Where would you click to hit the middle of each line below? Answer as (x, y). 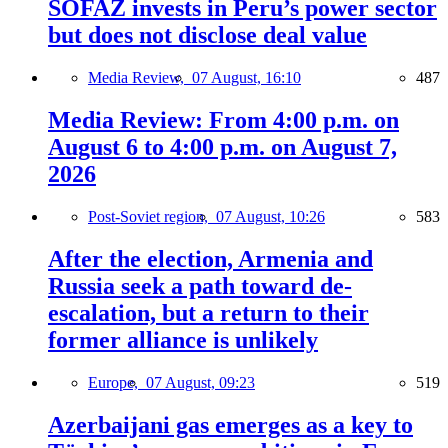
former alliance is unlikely (183, 340)
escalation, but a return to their (208, 313)
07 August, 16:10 (246, 78)
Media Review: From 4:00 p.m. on (223, 120)
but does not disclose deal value (207, 35)
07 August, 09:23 (200, 382)
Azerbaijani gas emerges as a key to (230, 424)
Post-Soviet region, (152, 217)
